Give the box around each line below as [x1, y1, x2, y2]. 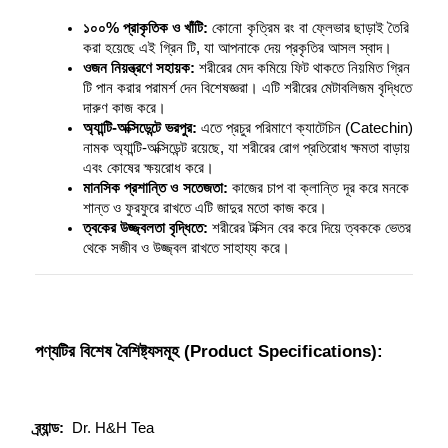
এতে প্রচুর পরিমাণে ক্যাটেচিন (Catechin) [197, 120, 413, 137]
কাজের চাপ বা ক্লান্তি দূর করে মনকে [227, 180, 410, 197]
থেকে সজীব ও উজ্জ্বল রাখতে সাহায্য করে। [83, 240, 290, 257]
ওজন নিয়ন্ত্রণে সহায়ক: [83, 60, 195, 77]
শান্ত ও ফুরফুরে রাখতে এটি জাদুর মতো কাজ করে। [83, 200, 327, 217]
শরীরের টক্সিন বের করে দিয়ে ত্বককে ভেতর [208, 220, 411, 237]
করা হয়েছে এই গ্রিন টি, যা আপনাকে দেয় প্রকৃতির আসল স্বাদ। [83, 40, 392, 57]
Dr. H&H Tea [64, 420, 154, 437]
